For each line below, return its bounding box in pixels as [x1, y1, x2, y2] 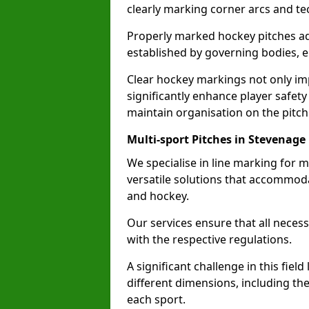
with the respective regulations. [127, 232, 292, 247]
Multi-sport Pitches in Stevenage [127, 132, 306, 147]
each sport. [127, 292, 186, 307]
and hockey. [127, 188, 189, 203]
